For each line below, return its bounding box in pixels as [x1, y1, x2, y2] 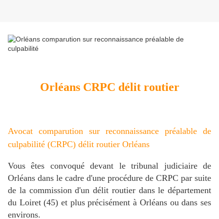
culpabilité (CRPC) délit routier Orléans [8, 139, 152, 149]
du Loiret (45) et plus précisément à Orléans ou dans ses [8, 197, 211, 207]
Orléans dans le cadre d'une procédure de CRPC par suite [8, 173, 211, 183]
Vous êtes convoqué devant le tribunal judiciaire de [8, 160, 211, 171]
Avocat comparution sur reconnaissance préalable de [8, 126, 211, 136]
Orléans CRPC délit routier [40, 80, 179, 93]
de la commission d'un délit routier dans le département [8, 185, 211, 195]
